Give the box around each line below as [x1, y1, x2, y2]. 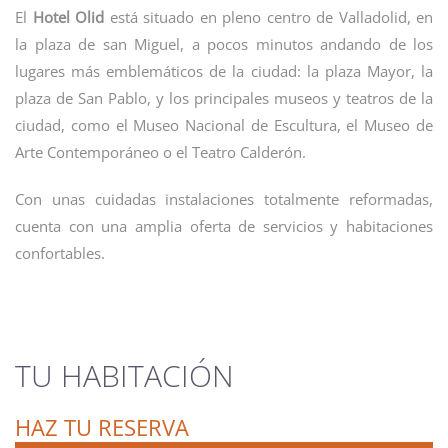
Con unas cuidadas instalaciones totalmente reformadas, [15, 189, 433, 209]
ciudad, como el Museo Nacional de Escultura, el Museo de [15, 115, 433, 135]
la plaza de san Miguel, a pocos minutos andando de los [15, 34, 433, 54]
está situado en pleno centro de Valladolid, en [104, 7, 433, 27]
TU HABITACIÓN [15, 355, 234, 396]
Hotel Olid [32, 7, 104, 27]
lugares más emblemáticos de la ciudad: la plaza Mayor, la [15, 61, 433, 81]
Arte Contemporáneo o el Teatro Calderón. [15, 142, 306, 162]
